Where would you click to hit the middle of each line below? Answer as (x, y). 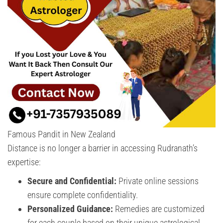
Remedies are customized (159, 209)
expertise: (24, 162)
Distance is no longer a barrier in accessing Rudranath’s (103, 148)
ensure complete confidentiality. (83, 195)
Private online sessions (158, 181)
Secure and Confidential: (72, 181)
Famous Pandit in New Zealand (61, 134)
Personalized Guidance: (70, 209)
